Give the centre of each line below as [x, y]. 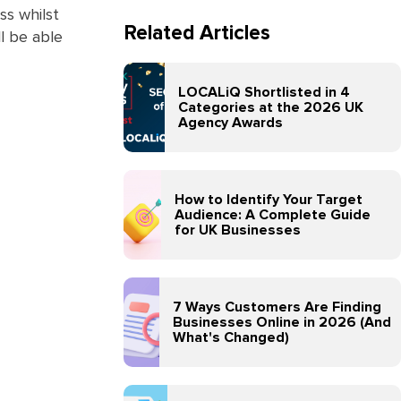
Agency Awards [230, 122]
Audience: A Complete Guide [273, 214]
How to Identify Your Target [269, 199]
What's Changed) [230, 337]
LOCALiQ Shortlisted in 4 [264, 92]
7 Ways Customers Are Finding [277, 307]
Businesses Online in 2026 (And [282, 322]
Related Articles [197, 34]
